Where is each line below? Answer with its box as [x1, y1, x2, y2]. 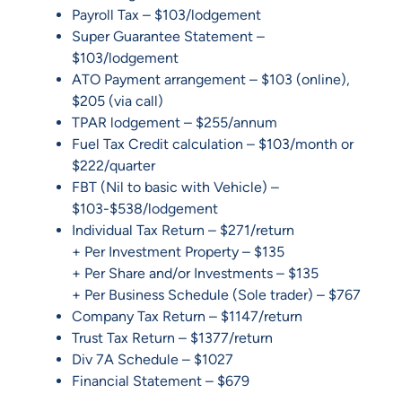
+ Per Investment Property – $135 [72, 242, 284, 260]
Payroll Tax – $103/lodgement [72, 5, 261, 23]
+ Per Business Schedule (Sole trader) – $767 [72, 285, 361, 303]
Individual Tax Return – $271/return [72, 221, 294, 239]
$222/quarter [72, 156, 155, 174]
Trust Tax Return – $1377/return [72, 328, 273, 346]
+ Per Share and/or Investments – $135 [72, 264, 319, 282]
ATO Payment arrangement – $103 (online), [72, 70, 350, 88]
